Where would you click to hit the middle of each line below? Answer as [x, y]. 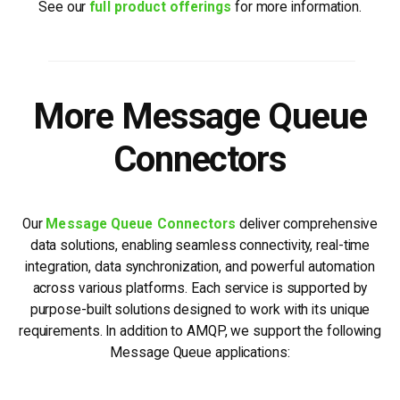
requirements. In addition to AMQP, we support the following [200, 332]
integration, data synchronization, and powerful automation [200, 267]
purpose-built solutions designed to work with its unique [200, 310]
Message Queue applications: [200, 353]
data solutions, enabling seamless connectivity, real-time [200, 246]
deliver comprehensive [307, 225]
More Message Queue [200, 117]
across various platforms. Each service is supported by [200, 289]
